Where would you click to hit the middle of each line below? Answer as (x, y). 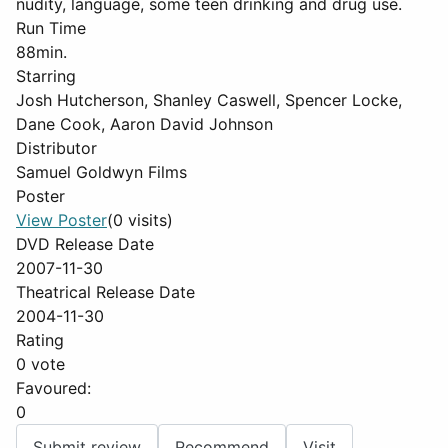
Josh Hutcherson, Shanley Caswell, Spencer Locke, (209, 100)
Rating (40, 340)
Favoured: (53, 388)
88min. (41, 52)
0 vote (40, 364)
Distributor (56, 148)
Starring (46, 76)
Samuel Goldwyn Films (101, 172)
